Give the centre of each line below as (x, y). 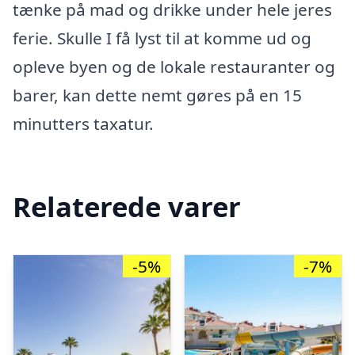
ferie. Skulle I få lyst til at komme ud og (162, 38)
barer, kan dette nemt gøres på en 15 (157, 95)
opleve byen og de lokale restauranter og (174, 66)
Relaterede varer (127, 207)
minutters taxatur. (83, 123)
